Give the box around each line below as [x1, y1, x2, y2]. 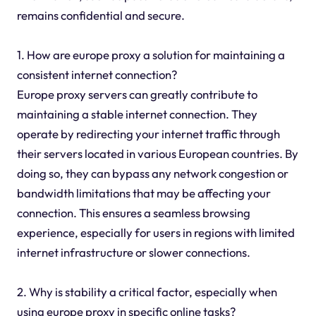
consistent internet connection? [16, 67, 177, 83]
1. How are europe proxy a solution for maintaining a [16, 47, 285, 63]
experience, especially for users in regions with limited [16, 225, 295, 241]
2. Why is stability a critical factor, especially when [16, 284, 277, 300]
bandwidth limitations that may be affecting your [16, 186, 271, 201]
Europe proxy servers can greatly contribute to [16, 87, 257, 102]
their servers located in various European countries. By [16, 146, 298, 162]
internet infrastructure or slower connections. [16, 245, 250, 260]
